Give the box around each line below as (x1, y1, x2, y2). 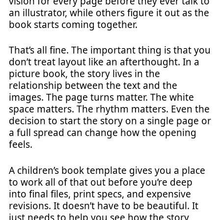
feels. (9, 138, 32, 151)
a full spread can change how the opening (9, 126, 196, 139)
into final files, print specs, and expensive (9, 187, 191, 200)
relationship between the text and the (9, 79, 177, 92)
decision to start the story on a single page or (9, 114, 211, 127)
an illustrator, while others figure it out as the (9, 6, 209, 19)
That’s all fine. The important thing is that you (9, 44, 211, 56)
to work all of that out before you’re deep (9, 175, 192, 189)
